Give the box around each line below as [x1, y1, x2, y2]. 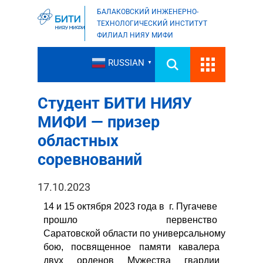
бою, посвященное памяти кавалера [43, 242, 220, 252]
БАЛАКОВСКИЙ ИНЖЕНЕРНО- [97, 8, 198, 16]
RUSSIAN [108, 58, 144, 69]
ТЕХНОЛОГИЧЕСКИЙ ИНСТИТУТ [97, 19, 207, 28]
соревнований [38, 150, 142, 169]
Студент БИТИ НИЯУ [38, 94, 192, 113]
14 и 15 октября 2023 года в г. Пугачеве [43, 201, 220, 211]
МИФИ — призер [38, 113, 160, 131]
